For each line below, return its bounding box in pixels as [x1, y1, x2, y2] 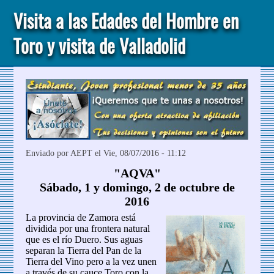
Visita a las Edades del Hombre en [13, 9, 239, 34]
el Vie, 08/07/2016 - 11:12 [92, 149, 187, 158]
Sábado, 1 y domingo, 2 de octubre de [39, 180, 235, 194]
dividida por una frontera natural [26, 223, 150, 234]
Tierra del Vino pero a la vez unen [26, 256, 157, 267]
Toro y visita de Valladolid [13, 34, 186, 59]
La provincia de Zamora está [26, 212, 136, 223]
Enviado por [26, 149, 71, 158]
